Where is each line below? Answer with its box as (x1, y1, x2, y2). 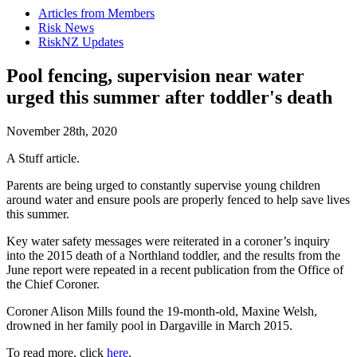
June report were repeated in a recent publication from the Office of (6, 263, 343, 277)
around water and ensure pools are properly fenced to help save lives (6, 193, 350, 207)
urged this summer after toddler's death (6, 87, 332, 108)
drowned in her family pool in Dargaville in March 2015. (6, 319, 292, 333)
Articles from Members (38, 6, 155, 21)
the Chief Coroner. (6, 277, 100, 292)
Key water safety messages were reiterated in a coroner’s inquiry (6, 234, 330, 249)
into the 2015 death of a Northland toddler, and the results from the (6, 249, 340, 263)
